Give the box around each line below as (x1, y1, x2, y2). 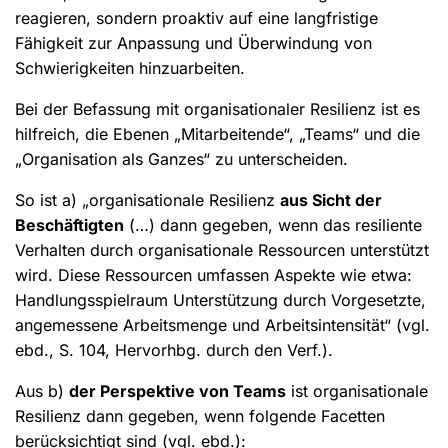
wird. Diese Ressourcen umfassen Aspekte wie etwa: (15, 264, 412, 285)
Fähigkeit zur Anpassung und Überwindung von (15, 32, 372, 53)
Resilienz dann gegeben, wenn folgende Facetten (15, 405, 385, 426)
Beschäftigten (15, 214, 124, 235)
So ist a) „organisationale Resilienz (15, 189, 280, 210)
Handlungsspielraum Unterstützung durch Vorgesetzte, (15, 289, 426, 310)
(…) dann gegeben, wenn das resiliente (124, 214, 422, 235)
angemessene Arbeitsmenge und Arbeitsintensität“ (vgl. (15, 314, 430, 335)
